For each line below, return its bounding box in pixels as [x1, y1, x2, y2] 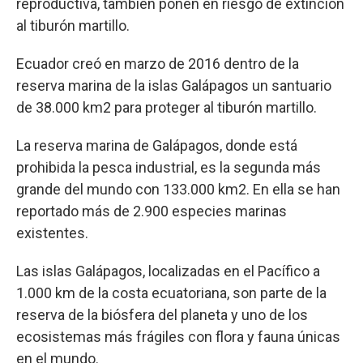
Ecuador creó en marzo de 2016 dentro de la [16, 54, 299, 72]
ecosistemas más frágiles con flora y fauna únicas [16, 327, 340, 345]
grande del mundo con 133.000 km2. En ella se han [16, 180, 340, 198]
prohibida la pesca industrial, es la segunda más [16, 158, 321, 176]
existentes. [16, 224, 88, 241]
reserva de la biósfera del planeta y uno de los [16, 305, 308, 323]
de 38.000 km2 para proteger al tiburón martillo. [16, 98, 317, 116]
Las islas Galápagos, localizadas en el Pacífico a [16, 262, 320, 280]
